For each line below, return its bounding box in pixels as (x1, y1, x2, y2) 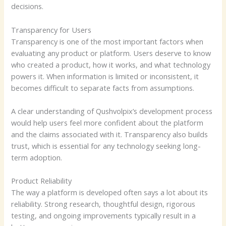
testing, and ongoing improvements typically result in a (11, 210, 196, 221)
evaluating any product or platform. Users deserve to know (11, 47, 211, 58)
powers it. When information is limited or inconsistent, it (11, 71, 199, 81)
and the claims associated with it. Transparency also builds (11, 129, 208, 140)
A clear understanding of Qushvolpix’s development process (11, 106, 213, 117)
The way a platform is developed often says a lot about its (11, 187, 208, 198)
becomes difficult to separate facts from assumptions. (11, 82, 195, 93)
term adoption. (11, 152, 63, 163)
